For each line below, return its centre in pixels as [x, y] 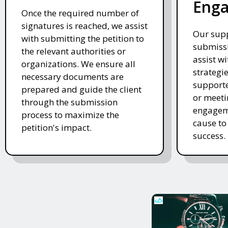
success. [209, 136]
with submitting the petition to [83, 39]
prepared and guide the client [81, 90]
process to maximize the [70, 115]
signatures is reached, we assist [84, 26]
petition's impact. [56, 128]
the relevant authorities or [74, 51]
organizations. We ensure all [78, 64]
